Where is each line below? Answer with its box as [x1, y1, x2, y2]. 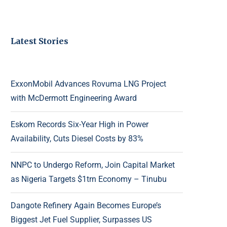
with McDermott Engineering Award [11, 93, 137, 103]
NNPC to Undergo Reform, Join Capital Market [11, 160, 175, 170]
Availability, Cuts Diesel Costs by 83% [11, 133, 143, 143]
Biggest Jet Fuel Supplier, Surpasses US [11, 214, 152, 224]
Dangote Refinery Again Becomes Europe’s [11, 200, 161, 210]
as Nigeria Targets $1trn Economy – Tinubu [11, 174, 167, 184]
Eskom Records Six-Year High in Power [11, 119, 148, 129]
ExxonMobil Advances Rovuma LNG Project [11, 79, 166, 89]
